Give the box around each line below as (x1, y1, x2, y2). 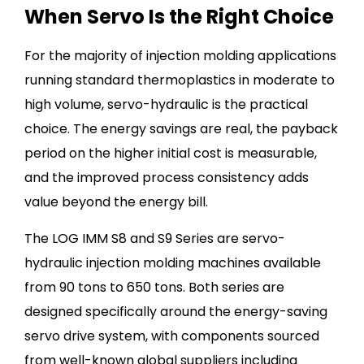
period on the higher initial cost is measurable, (24, 144, 317, 163)
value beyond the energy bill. (24, 193, 208, 212)
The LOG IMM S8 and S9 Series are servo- (24, 229, 285, 249)
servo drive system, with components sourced (24, 327, 319, 346)
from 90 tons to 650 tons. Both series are (24, 278, 284, 297)
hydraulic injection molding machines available (24, 253, 321, 273)
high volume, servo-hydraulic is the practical (24, 95, 308, 115)
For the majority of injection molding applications (24, 46, 336, 66)
